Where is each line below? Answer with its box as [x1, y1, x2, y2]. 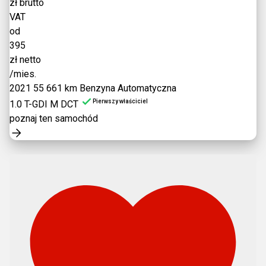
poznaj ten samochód [9, 113, 98, 124]
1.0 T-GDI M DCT [9, 99, 78, 110]
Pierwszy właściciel [93, 98, 148, 104]
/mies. [9, 68, 36, 80]
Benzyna [80, 83, 115, 94]
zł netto [9, 54, 41, 65]
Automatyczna [118, 83, 176, 94]
